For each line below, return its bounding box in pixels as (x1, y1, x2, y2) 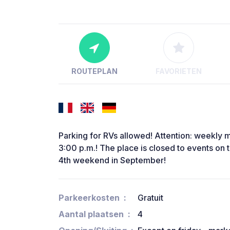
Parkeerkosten (59, 193, 120, 203)
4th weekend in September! (59, 155, 166, 166)
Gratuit (138, 193, 163, 203)
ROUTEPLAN (71, 67, 118, 76)
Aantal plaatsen (59, 209, 124, 220)
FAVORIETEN (155, 67, 202, 76)
